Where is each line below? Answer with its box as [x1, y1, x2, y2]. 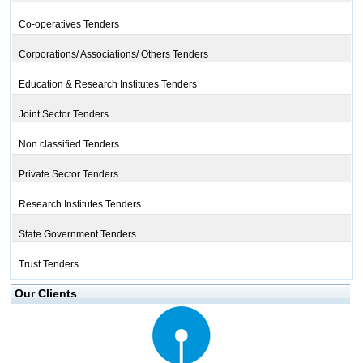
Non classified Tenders [18, 139, 119, 150]
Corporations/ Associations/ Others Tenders [18, 49, 208, 60]
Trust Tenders [18, 258, 79, 270]
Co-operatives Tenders [18, 19, 119, 30]
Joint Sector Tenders [18, 109, 109, 120]
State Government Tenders [18, 228, 136, 240]
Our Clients [14, 287, 77, 300]
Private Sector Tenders [18, 169, 118, 180]
